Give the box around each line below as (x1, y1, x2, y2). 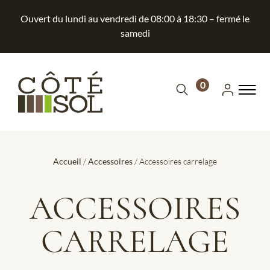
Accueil (53, 155, 81, 166)
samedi (120, 27, 150, 39)
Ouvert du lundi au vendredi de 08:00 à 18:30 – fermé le (20, 13, 250, 24)
